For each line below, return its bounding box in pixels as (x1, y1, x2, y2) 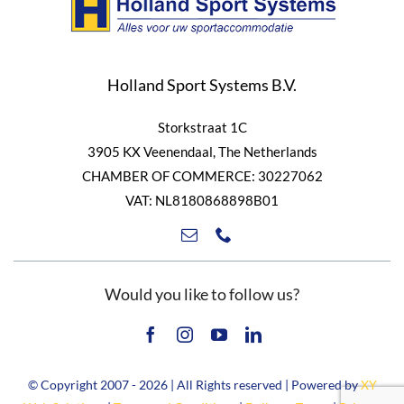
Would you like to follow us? (105, 284, 299, 305)
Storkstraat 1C (157, 119, 247, 136)
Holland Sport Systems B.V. (107, 75, 297, 96)
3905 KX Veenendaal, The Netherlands (87, 143, 317, 161)
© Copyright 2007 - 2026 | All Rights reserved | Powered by (27, 377, 361, 393)
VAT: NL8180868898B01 (125, 192, 279, 209)
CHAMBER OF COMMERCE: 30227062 (81, 168, 323, 185)
